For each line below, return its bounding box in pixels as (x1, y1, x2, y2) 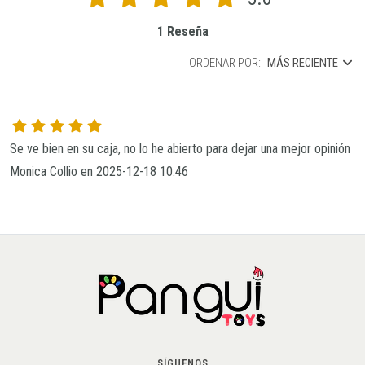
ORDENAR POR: (188, 55, 261, 70)
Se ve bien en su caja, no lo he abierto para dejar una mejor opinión (10, 140, 350, 156)
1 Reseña (156, 23, 209, 39)
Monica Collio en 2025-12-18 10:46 (10, 163, 188, 179)
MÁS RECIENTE (266, 55, 338, 70)
